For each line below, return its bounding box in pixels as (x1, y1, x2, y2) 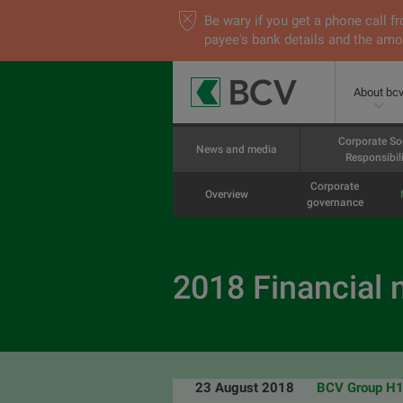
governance (306, 196, 363, 209)
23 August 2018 (194, 380, 294, 396)
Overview (205, 188, 248, 201)
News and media (195, 143, 277, 156)
